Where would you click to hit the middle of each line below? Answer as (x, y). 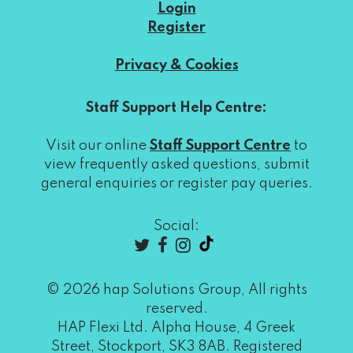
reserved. (176, 309)
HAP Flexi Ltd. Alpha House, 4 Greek (176, 328)
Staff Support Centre (220, 146)
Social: (176, 226)
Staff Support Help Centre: (176, 108)
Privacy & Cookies (176, 65)
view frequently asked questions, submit (176, 165)
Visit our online (98, 146)
